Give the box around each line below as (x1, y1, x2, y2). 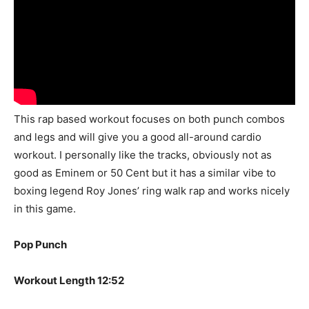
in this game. (14, 202, 76, 216)
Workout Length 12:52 (14, 274, 124, 288)
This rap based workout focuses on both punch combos (14, 112, 285, 126)
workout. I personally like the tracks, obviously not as (14, 148, 272, 162)
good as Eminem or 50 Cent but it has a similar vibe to (14, 166, 276, 180)
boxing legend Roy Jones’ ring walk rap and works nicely (14, 184, 290, 198)
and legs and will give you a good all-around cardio (14, 130, 261, 144)
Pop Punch (14, 238, 67, 252)
